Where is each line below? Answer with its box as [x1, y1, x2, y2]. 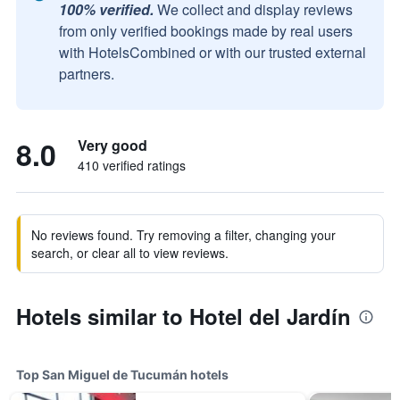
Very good [78, 135, 147, 155]
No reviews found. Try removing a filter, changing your [31, 226, 336, 244]
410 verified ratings [78, 156, 186, 174]
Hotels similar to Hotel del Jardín [16, 301, 351, 331]
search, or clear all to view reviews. [31, 244, 229, 262]
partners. [59, 63, 114, 84]
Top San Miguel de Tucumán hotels [16, 367, 229, 382]
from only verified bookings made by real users [59, 21, 353, 41]
